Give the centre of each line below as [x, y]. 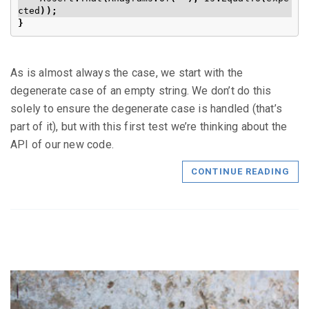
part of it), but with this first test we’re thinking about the [149, 127]
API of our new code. [62, 145]
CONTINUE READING [240, 172]
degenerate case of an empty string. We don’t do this [141, 91]
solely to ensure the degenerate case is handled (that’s [147, 109]
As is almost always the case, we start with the [127, 73]
